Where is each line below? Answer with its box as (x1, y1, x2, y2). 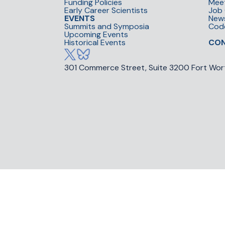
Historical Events (64, 37, 126, 48)
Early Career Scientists (64, 5, 148, 16)
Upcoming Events (64, 29, 128, 40)
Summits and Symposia (64, 21, 149, 32)
